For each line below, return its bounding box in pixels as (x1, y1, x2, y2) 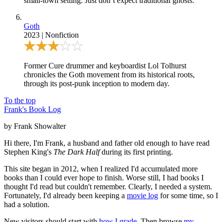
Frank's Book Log (4, 105, 61, 113)
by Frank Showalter (4, 121, 66, 130)
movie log (127, 191, 158, 200)
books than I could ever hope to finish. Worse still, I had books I (4, 173, 204, 182)
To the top (4, 96, 36, 105)
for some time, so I (158, 191, 218, 200)
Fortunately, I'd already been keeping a (4, 191, 127, 200)
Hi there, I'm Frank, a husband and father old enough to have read (4, 138, 210, 147)
